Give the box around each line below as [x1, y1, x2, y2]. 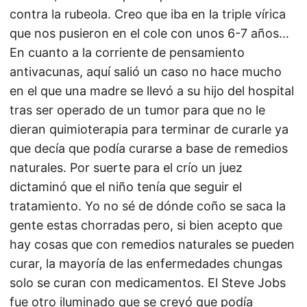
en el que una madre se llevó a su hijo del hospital [10, 84, 294, 98]
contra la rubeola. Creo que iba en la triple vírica [10, 7, 286, 21]
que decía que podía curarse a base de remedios [10, 141, 288, 156]
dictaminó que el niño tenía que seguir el [10, 180, 242, 194]
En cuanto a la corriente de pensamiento [10, 45, 245, 60]
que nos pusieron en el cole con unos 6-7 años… [10, 26, 289, 40]
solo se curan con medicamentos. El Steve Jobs [10, 275, 286, 290]
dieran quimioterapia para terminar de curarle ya [10, 122, 288, 136]
